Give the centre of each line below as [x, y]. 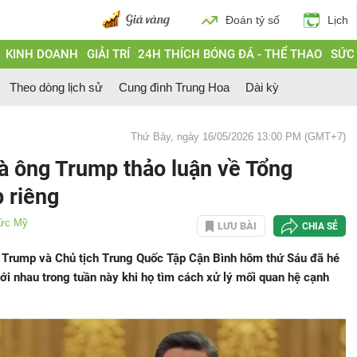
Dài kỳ [262, 87]
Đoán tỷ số [253, 20]
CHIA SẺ [320, 226]
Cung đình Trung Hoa [174, 87]
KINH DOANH [41, 54]
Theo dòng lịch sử [56, 87]
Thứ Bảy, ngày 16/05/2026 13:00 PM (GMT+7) [238, 137]
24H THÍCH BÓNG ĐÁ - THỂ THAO [230, 54]
